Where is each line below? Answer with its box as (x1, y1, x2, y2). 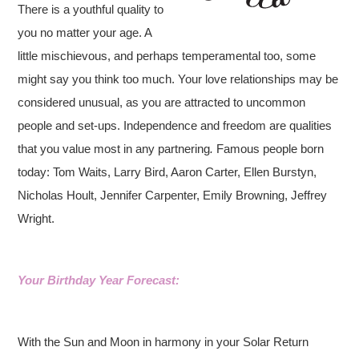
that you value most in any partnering (18, 142, 211, 155)
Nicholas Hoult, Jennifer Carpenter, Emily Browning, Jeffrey (18, 188, 328, 202)
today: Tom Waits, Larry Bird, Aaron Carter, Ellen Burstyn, (18, 165, 317, 179)
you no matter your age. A (18, 26, 152, 39)
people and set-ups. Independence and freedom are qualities (18, 119, 333, 132)
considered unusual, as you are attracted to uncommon (18, 95, 306, 109)
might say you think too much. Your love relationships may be (18, 72, 339, 86)
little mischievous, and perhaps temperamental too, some (18, 49, 317, 63)
